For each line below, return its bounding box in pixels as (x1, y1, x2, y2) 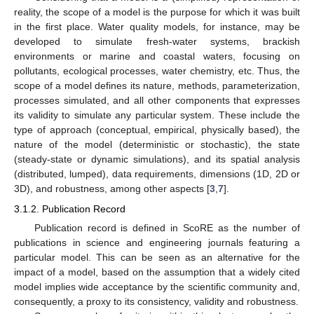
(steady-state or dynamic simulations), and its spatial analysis (14, 153, 300, 165)
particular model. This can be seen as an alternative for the (14, 251, 300, 263)
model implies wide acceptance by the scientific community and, (14, 280, 300, 292)
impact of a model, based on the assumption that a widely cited (14, 266, 300, 278)
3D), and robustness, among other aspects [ (14, 183, 210, 195)
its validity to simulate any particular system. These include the (14, 109, 300, 121)
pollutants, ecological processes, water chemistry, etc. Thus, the (14, 65, 300, 77)
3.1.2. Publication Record (14, 203, 125, 214)
